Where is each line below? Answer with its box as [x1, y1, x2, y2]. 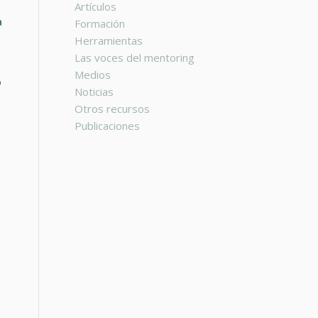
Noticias [75, 84, 114, 99]
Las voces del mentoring [75, 50, 195, 65]
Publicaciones [75, 119, 141, 133]
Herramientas [75, 33, 143, 48]
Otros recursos [75, 102, 150, 116]
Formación [75, 16, 126, 31]
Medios [75, 67, 111, 82]
